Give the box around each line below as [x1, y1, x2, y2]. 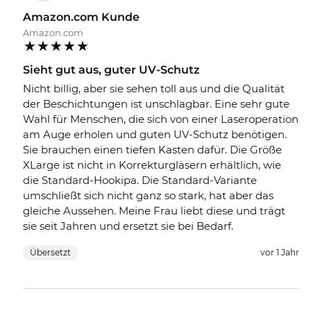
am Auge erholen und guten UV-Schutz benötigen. [23, 128, 287, 142]
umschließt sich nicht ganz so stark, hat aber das [23, 189, 274, 203]
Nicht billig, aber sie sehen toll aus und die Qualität [23, 82, 285, 96]
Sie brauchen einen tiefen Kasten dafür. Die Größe [23, 143, 282, 157]
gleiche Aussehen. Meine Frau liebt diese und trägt [23, 204, 285, 218]
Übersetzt [30, 247, 71, 258]
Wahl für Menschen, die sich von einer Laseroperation [23, 112, 299, 126]
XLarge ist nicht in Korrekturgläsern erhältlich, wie [23, 158, 281, 172]
